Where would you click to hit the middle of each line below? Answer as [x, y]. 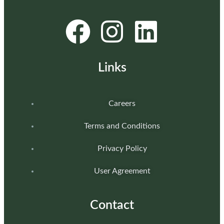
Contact [112, 205]
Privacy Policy [122, 149]
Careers [122, 104]
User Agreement [122, 171]
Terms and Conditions [122, 126]
